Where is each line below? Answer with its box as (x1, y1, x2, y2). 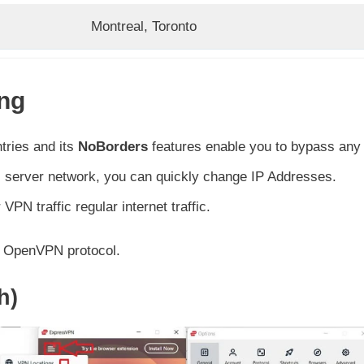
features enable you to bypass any (148, 138, 361, 154)
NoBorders (78, 138, 148, 154)
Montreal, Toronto (91, 18, 197, 34)
